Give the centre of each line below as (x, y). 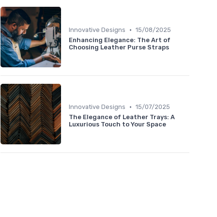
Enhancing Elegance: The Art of (120, 40)
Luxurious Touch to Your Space (117, 124)
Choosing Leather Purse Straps (119, 47)
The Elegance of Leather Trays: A (122, 117)
